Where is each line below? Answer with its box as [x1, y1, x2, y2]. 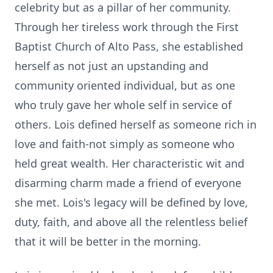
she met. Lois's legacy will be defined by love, [15, 195, 248, 210]
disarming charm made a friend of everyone [15, 175, 241, 190]
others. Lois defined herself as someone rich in [15, 117, 257, 132]
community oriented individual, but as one [15, 78, 235, 93]
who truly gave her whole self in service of [15, 97, 232, 112]
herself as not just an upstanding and [15, 58, 208, 73]
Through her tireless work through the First [15, 19, 239, 34]
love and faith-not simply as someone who [15, 136, 235, 151]
